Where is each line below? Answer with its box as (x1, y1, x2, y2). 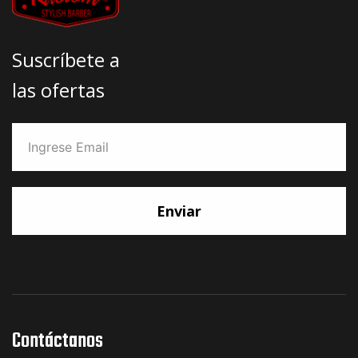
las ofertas (12, 76, 105, 103)
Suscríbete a (12, 46, 120, 73)
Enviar (157, 201, 201, 221)
